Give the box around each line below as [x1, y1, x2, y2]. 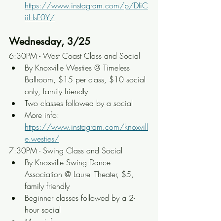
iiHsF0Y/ [25, 12, 55, 23]
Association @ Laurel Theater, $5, [25, 169, 136, 180]
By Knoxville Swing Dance [25, 157, 113, 168]
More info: [25, 110, 62, 120]
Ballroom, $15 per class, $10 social [25, 74, 148, 85]
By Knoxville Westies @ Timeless [25, 62, 132, 73]
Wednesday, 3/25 [9, 35, 90, 48]
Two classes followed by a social [25, 98, 133, 109]
